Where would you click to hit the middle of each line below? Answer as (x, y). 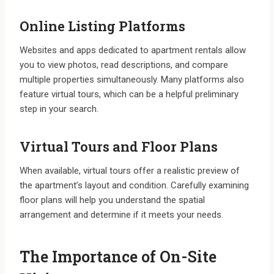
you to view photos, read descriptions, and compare (124, 65)
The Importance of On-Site (118, 256)
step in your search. (59, 109)
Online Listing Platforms (102, 26)
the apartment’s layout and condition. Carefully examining (134, 186)
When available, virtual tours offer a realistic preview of (130, 171)
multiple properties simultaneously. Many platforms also (132, 80)
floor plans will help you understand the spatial (112, 200)
